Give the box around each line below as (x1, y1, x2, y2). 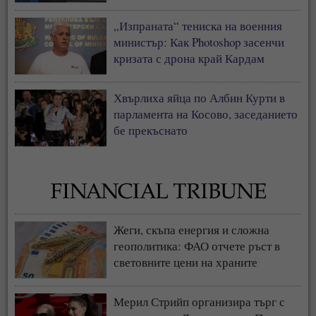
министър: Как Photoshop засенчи (114, 33, 285, 50)
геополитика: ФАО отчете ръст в (114, 237, 281, 254)
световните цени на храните (114, 253, 258, 270)
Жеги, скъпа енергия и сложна (114, 221, 270, 238)
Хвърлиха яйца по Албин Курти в (114, 89, 286, 106)
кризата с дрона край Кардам (114, 49, 265, 66)
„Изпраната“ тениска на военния (114, 17, 283, 34)
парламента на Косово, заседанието (114, 105, 298, 122)
